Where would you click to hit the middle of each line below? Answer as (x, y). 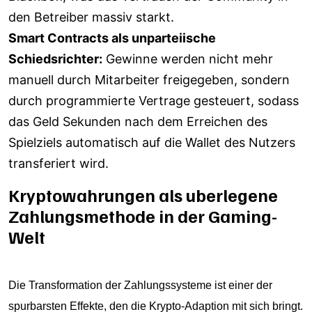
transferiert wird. (58, 163)
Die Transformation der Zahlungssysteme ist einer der (140, 285)
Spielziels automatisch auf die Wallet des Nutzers (152, 142)
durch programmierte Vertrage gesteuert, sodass (154, 101)
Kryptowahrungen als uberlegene (143, 195)
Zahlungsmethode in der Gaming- (143, 216)
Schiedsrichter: (55, 59)
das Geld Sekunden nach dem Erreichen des (138, 122)
